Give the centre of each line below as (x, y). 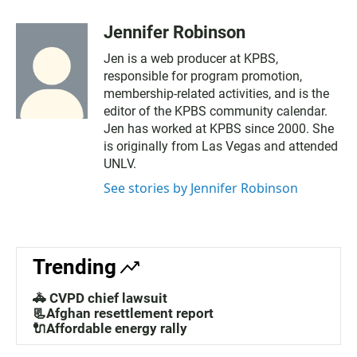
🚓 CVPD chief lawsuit (100, 298)
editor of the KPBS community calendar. (216, 111)
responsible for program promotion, (203, 76)
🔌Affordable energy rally (110, 328)
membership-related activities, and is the (216, 93)
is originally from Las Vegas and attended (221, 146)
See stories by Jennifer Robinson (201, 188)
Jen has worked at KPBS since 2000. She (219, 128)
